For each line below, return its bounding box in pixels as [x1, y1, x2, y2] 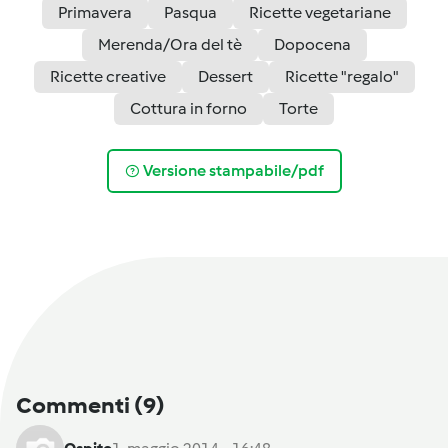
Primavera [57, 2, 132, 22]
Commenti [16, 390, 134, 419]
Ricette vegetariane [248, 2, 391, 22]
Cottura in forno [130, 98, 247, 118]
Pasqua [163, 2, 217, 22]
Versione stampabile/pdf [143, 161, 324, 181]
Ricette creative [49, 66, 166, 86]
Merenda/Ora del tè [97, 34, 242, 54]
